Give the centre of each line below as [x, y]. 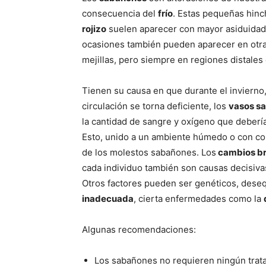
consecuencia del [120, 14]
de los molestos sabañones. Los [149, 153]
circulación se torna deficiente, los [155, 106]
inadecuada [108, 199]
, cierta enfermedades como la [199, 199]
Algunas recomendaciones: [139, 230]
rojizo [94, 29]
